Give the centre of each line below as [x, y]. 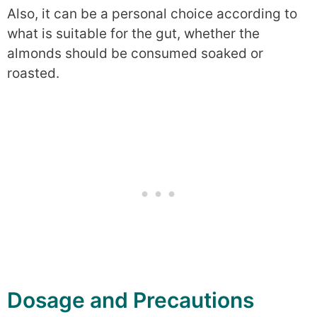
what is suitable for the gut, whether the [133, 33]
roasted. [33, 73]
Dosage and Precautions [131, 300]
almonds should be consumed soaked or [135, 53]
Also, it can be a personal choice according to [152, 13]
